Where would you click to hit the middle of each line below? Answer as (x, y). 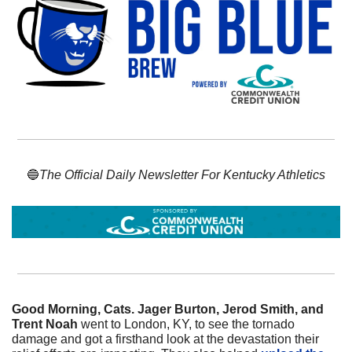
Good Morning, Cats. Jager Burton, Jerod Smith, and (168, 310)
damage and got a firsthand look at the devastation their (165, 339)
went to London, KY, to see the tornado (186, 324)
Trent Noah (45, 324)
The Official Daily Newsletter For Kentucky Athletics (182, 174)
